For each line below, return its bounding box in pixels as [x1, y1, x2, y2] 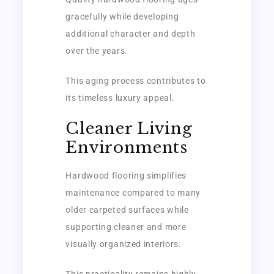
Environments [65, 137, 188, 157]
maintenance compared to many [65, 187, 201, 198]
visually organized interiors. [65, 239, 182, 249]
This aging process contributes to [65, 75, 206, 86]
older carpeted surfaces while [65, 204, 189, 215]
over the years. [65, 45, 128, 56]
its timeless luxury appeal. [65, 92, 175, 103]
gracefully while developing [65, 11, 179, 21]
